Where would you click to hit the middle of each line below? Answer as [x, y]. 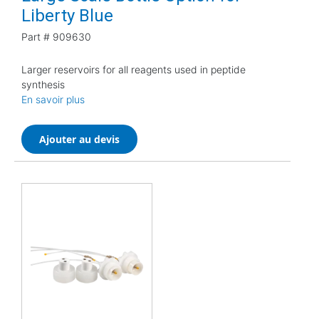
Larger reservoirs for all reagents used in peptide [134, 69]
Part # [36, 36]
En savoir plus [53, 99]
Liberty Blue [67, 15]
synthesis [43, 84]
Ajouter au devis [79, 139]
